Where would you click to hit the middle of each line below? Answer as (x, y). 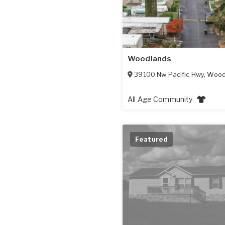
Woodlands (150, 59)
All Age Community (161, 99)
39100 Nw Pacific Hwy (169, 74)
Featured (152, 139)
